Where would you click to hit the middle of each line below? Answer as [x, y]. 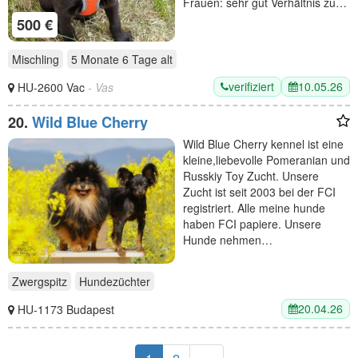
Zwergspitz [40, 281]
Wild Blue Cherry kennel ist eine [263, 144]
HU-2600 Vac [53, 87]
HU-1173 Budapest [66, 309]
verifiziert [251, 87]
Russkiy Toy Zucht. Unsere [251, 176]
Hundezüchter [115, 281]
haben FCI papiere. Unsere [252, 224]
